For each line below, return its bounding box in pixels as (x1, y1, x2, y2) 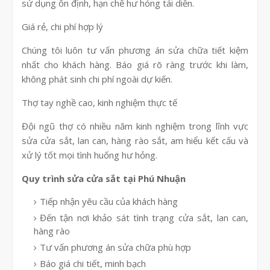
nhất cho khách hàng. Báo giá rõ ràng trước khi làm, (22, 58, 248, 71)
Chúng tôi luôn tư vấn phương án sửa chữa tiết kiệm (22, 44, 248, 57)
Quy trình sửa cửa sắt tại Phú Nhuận (22, 172, 186, 185)
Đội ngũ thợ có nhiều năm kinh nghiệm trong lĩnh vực (22, 120, 248, 133)
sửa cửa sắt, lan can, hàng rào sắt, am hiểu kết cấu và (22, 134, 248, 147)
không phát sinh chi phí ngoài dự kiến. (22, 73, 172, 86)
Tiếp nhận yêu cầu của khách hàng (40, 195, 178, 208)
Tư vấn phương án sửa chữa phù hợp (40, 241, 191, 254)
